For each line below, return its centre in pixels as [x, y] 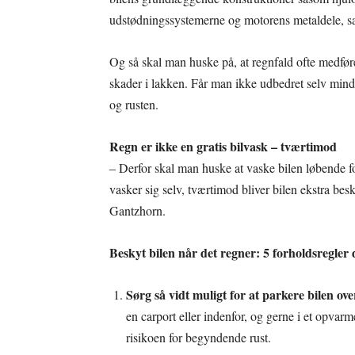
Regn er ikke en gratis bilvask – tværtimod [223, 146]
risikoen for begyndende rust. [198, 337]
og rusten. [134, 104]
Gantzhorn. [137, 210]
